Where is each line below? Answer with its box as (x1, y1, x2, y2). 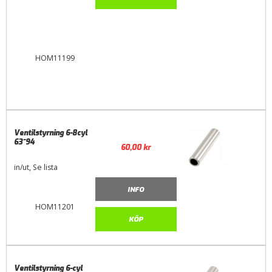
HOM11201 (35, 202, 75, 212)
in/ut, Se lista (14, 161, 58, 172)
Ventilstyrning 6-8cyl (14, 127, 88, 138)
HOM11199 (35, 53, 75, 64)
